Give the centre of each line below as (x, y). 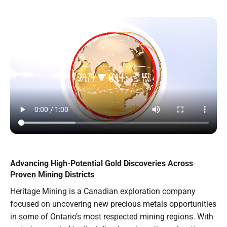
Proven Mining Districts (52, 174)
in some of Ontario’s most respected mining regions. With (112, 217)
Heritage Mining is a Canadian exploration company (103, 192)
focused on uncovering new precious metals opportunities (113, 204)
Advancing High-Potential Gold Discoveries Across (102, 163)
